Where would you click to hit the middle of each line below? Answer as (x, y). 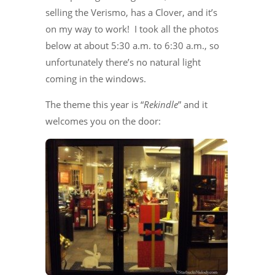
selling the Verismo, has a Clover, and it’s (131, 12)
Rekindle (161, 104)
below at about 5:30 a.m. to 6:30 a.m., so (132, 45)
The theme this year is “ (95, 104)
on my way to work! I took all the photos (132, 29)
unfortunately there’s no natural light (123, 62)
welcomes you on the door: (103, 121)
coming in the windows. (96, 79)
